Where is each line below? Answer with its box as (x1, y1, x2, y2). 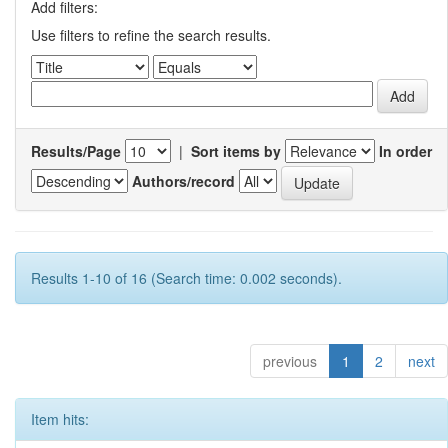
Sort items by (191, 141, 281, 161)
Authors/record (132, 170, 235, 191)
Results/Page (31, 141, 121, 161)
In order (379, 141, 432, 161)
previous (263, 351, 317, 371)
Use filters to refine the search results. (31, 25, 271, 45)
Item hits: (31, 409, 89, 429)
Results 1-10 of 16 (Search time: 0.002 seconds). (31, 268, 342, 288)
